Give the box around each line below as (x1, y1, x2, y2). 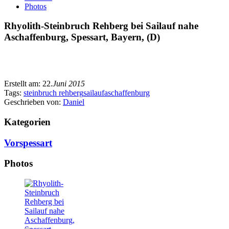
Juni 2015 (53, 79, 85, 88)
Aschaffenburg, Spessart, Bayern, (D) (4, 32, 160, 43)
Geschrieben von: (4, 98, 63, 107)
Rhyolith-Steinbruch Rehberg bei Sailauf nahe (4, 20, 198, 32)
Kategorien (4, 116, 51, 127)
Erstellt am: (4, 79, 42, 88)
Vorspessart (4, 137, 52, 148)
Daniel (63, 98, 84, 107)
